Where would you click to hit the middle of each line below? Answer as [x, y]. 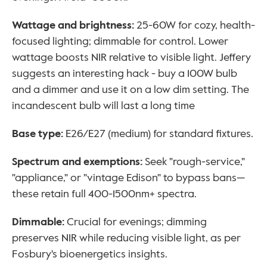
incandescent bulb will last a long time [105, 106]
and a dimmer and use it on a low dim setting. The [131, 90]
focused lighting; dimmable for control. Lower [120, 41]
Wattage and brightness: [74, 25]
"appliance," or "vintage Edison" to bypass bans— [128, 178]
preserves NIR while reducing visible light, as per [126, 238]
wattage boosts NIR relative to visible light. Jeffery [131, 58]
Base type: [38, 134]
